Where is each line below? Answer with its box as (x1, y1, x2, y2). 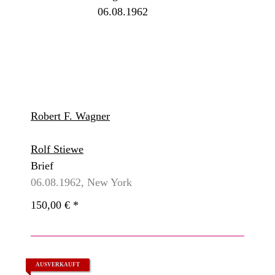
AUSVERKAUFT (36, 261, 80, 268)
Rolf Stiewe (31, 143, 83, 156)
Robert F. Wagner (31, 110, 110, 123)
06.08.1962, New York (31, 176, 132, 189)
